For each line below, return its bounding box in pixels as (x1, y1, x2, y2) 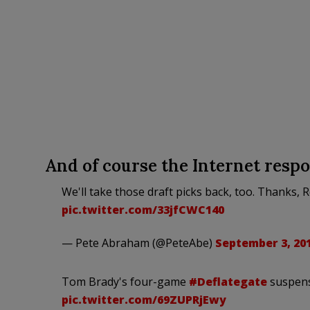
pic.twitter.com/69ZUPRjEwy (61, 292, 226, 307)
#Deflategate (188, 274, 267, 289)
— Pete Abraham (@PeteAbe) (61, 235, 215, 250)
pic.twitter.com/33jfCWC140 (61, 202, 224, 217)
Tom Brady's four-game (61, 274, 189, 289)
